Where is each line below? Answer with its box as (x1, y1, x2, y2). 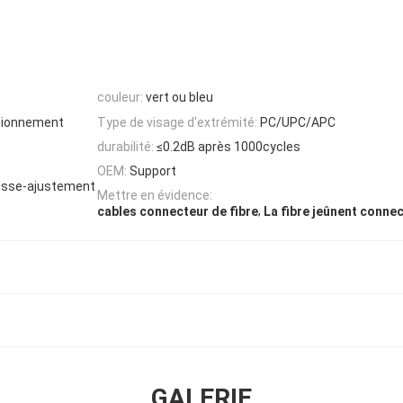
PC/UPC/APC (260, 114, 336, 130)
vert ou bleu (146, 90, 213, 105)
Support (130, 164, 176, 179)
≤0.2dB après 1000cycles (157, 139, 300, 154)
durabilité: (97, 139, 154, 154)
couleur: (97, 90, 143, 105)
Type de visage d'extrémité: (97, 114, 257, 130)
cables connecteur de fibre (97, 204, 258, 219)
